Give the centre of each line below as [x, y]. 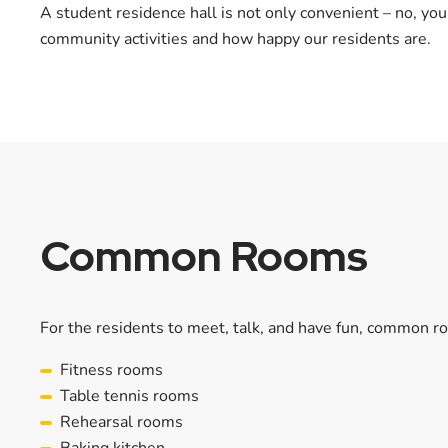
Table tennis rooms [129, 395]
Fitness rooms [111, 369]
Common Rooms [204, 256]
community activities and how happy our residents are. [235, 39]
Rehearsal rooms [121, 421]
